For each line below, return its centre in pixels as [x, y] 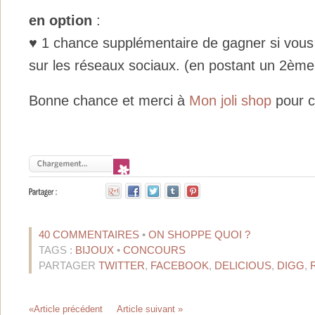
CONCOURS [154, 250]
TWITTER [122, 265]
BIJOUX [95, 250]
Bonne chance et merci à [109, 100]
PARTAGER [69, 265]
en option [60, 20]
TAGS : [57, 250]
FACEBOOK [180, 265]
